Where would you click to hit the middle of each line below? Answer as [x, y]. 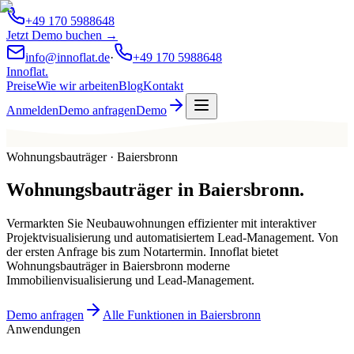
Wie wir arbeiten [77, 86]
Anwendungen [43, 330]
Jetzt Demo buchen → [62, 35]
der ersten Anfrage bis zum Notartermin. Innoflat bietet [142, 252]
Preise [21, 86]
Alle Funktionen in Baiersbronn [182, 315]
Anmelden [32, 110]
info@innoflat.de [68, 57]
